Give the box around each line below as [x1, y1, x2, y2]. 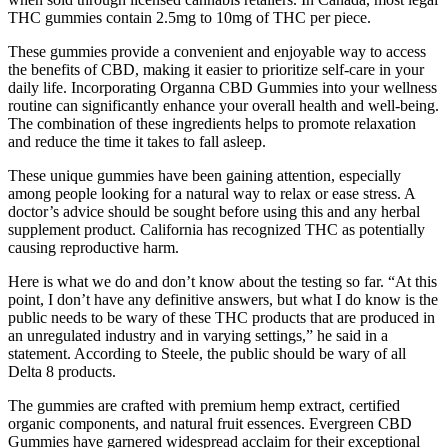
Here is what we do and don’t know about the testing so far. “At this [8, 273, 437, 291]
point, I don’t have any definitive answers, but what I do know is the [8, 291, 438, 309]
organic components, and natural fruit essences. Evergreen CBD [8, 415, 412, 433]
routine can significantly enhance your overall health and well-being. [8, 97, 439, 115]
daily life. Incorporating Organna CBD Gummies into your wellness [8, 79, 437, 97]
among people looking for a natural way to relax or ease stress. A [8, 185, 415, 203]
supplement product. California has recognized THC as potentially [8, 221, 425, 239]
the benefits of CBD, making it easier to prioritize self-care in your [8, 61, 424, 79]
